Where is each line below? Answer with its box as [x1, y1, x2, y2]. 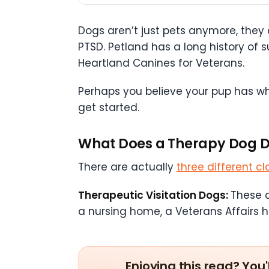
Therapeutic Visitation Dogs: [78, 188, 231, 203]
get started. [78, 100, 139, 115]
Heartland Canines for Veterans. [78, 56, 244, 71]
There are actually [78, 160, 177, 175]
